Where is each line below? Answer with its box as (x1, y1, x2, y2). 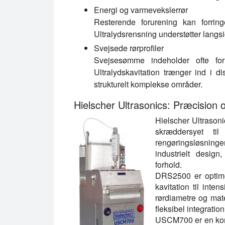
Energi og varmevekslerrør (94, 4, 188, 16)
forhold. (155, 158, 182, 170)
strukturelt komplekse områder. (94, 78, 202, 90)
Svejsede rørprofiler (94, 42, 164, 54)
